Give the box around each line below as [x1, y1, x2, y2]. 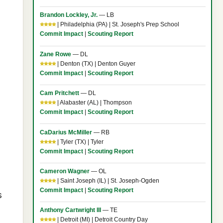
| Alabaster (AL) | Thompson [55, 99, 132, 107]
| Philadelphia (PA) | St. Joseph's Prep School [55, 21, 179, 28]
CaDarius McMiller [39, 128, 92, 136]
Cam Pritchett [39, 90, 79, 97]
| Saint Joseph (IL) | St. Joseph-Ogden [55, 177, 159, 184]
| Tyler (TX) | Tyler [55, 138, 104, 145]
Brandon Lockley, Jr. [39, 11, 98, 19]
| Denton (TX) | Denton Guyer [55, 60, 135, 67]
